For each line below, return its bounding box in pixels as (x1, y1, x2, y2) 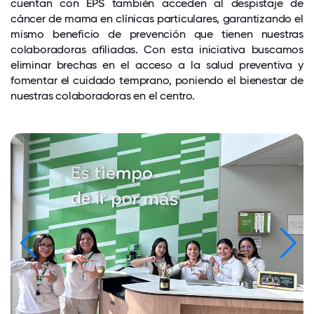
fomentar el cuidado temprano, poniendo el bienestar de (11, 74, 303, 87)
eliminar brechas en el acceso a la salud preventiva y (11, 58, 303, 71)
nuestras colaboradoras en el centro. (11, 89, 195, 102)
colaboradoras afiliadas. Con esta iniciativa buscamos (11, 43, 303, 56)
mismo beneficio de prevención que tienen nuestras (11, 27, 303, 41)
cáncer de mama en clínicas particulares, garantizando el (11, 12, 303, 25)
